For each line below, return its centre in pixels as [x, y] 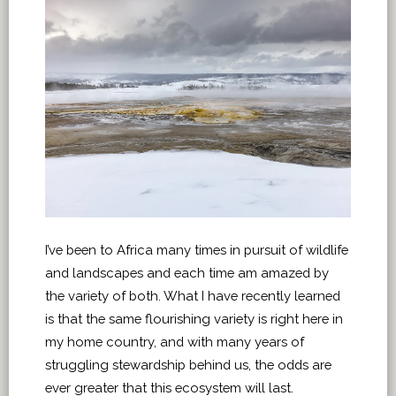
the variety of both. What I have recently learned [193, 296]
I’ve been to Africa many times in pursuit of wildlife [197, 250]
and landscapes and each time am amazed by [187, 273]
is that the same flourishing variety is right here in [194, 319]
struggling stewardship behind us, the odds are [188, 365]
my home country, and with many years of [175, 342]
